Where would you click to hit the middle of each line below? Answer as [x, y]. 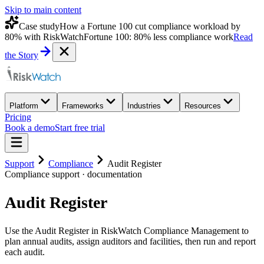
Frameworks [83, 106]
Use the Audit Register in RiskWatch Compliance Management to [127, 231]
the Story [22, 55]
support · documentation [96, 174]
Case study [39, 26]
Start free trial [80, 128]
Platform [24, 106]
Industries [144, 106]
